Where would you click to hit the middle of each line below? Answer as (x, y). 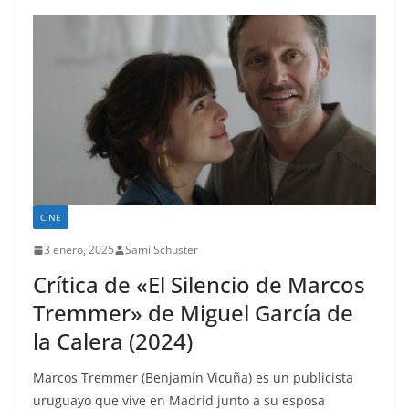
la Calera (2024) (113, 341)
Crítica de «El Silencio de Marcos (199, 285)
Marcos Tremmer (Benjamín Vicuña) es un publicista (193, 378)
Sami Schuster (162, 250)
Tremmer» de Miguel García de (193, 313)
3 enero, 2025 (79, 250)
